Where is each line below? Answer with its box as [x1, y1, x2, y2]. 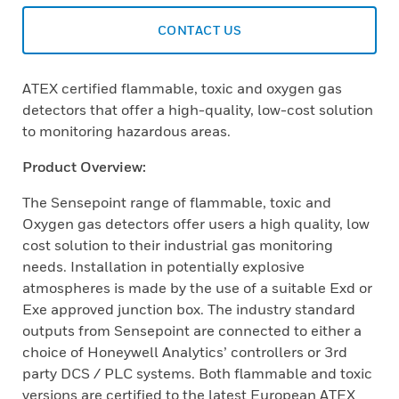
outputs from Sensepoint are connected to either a [22, 322, 362, 339]
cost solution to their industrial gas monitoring [22, 236, 333, 254]
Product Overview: [22, 158, 146, 175]
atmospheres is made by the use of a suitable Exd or [22, 279, 372, 297]
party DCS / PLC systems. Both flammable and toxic [22, 364, 372, 382]
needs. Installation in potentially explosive [22, 257, 305, 275]
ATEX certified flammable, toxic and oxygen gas [22, 79, 342, 97]
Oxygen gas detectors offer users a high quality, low [22, 215, 370, 232]
